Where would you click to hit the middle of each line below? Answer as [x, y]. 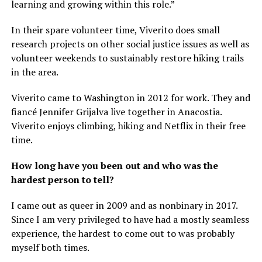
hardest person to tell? [63, 180]
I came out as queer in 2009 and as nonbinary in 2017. [124, 206]
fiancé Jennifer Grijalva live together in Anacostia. [116, 112]
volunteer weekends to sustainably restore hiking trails [127, 58]
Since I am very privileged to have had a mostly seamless [130, 220]
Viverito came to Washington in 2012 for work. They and [130, 98]
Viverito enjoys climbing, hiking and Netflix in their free [128, 126]
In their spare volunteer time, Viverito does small [115, 30]
